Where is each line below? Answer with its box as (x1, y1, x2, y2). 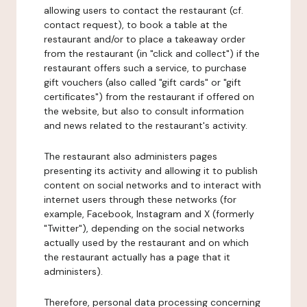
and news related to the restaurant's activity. (44, 119, 247, 132)
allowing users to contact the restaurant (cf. (44, 4, 243, 16)
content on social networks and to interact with (44, 179, 261, 191)
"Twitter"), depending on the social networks (44, 222, 245, 234)
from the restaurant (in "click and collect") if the (44, 47, 260, 60)
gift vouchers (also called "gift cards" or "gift (44, 76, 241, 88)
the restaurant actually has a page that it (44, 251, 230, 263)
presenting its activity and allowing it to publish (44, 164, 258, 177)
